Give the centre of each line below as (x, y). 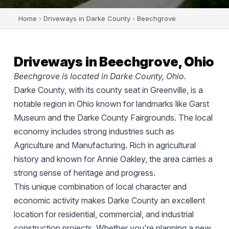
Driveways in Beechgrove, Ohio (114, 62)
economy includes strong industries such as (94, 131)
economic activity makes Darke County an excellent (109, 200)
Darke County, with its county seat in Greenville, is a (108, 90)
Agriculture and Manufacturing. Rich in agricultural (105, 145)
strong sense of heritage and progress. (84, 173)
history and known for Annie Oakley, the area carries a (113, 159)
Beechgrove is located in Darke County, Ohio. (100, 76)
